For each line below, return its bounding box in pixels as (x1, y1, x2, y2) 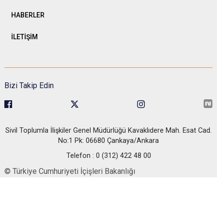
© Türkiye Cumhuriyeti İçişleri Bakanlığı (4, 167, 135, 176)
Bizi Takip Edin (4, 80, 54, 90)
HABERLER (11, 11, 45, 19)
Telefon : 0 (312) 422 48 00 (66, 152, 151, 160)
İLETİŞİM (11, 32, 38, 41)
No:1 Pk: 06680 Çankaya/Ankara (58, 137, 159, 145)
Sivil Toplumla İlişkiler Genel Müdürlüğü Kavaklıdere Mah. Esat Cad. (5, 126, 212, 135)
